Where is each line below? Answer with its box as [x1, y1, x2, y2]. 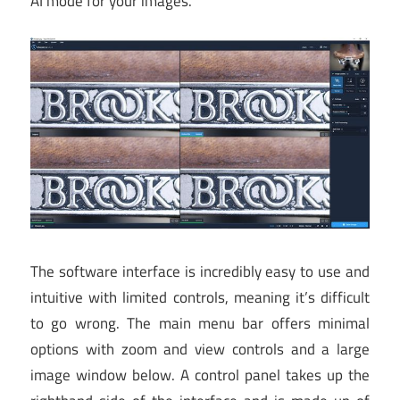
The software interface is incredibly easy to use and [30, 260, 370, 284]
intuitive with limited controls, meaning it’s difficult [30, 286, 370, 310]
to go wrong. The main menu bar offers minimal [30, 312, 370, 336]
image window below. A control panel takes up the [30, 363, 370, 387]
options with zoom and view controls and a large [30, 337, 370, 362]
